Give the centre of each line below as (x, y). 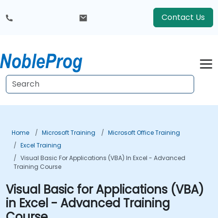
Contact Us (183, 17)
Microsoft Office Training (144, 133)
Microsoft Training (69, 133)
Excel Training (41, 145)
